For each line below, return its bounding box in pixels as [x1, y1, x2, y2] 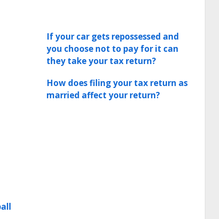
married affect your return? [46, 89, 160, 101]
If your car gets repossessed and [46, 31, 179, 42]
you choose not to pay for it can [46, 43, 178, 54]
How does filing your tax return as [46, 77, 188, 88]
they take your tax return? [46, 55, 156, 66]
